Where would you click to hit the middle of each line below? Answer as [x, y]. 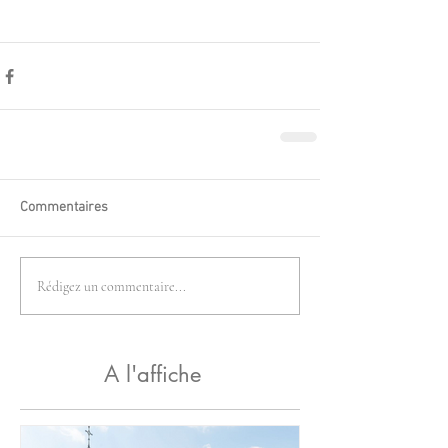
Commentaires [64, 208]
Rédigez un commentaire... [111, 286]
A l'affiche [152, 374]
